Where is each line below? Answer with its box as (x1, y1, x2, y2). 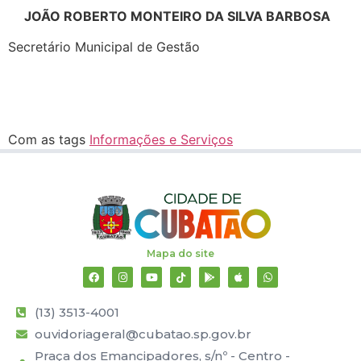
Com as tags (8, 131, 89, 148)
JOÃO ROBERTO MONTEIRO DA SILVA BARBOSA (8, 7, 330, 24)
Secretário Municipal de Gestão (8, 39, 200, 56)
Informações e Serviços (89, 131, 233, 148)
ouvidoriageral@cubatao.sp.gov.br (34, 326, 251, 342)
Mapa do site (147, 247, 214, 260)
